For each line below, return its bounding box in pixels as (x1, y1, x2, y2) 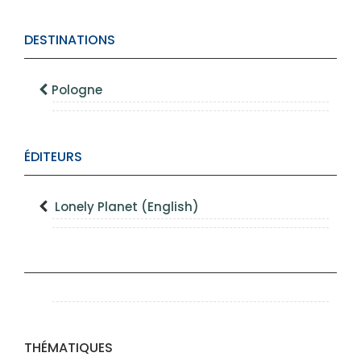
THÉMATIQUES (24, 338, 113, 357)
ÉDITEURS (24, 147, 82, 166)
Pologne (52, 81, 102, 98)
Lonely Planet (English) (55, 197, 199, 215)
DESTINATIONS (24, 30, 115, 49)
